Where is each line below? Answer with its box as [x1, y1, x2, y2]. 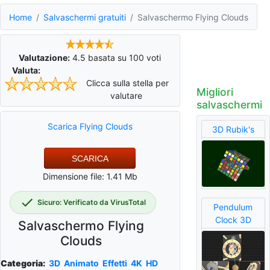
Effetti [102, 257, 127, 268]
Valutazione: [19, 52, 71, 63]
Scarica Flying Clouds [47, 121, 133, 131]
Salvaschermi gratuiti [43, 11, 126, 22]
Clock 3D [215, 214, 251, 225]
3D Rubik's [212, 124, 254, 134]
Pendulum [213, 201, 253, 212]
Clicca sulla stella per [83, 77, 169, 88]
